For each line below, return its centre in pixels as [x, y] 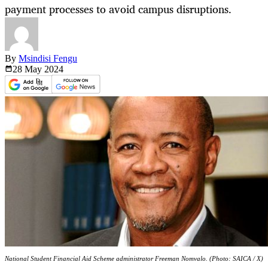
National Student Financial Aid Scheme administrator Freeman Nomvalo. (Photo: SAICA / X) [134, 259]
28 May [28, 69]
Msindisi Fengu [48, 59]
